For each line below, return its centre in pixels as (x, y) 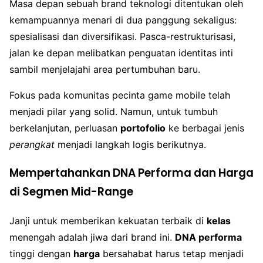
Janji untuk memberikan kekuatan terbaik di (108, 220)
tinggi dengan (41, 253)
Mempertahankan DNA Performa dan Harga (131, 173)
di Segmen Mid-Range (71, 191)
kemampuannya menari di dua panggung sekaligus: (123, 20)
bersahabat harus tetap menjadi (172, 253)
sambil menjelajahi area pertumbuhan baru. (105, 70)
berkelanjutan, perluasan (65, 128)
